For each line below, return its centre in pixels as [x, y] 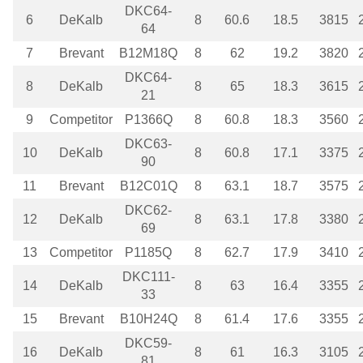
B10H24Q [148, 319]
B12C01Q [148, 186]
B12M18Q [148, 53]
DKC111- [148, 277]
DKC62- [148, 211]
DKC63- [148, 144]
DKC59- [148, 344]
